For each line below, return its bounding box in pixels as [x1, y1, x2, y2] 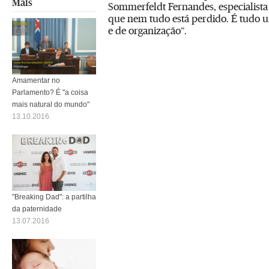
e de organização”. [108, 24, 187, 37]
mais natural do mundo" [12, 100, 89, 109]
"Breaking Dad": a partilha [12, 192, 96, 201]
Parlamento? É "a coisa [12, 88, 88, 97]
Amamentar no [12, 76, 60, 85]
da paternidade [12, 204, 62, 213]
